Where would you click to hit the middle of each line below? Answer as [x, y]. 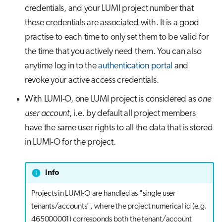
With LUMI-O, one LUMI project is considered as [111, 99]
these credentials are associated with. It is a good [112, 23]
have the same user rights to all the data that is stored [119, 128]
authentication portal [135, 66]
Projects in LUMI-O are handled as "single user [103, 194]
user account [47, 113]
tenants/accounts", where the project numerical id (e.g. [119, 207]
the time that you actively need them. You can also [113, 52]
